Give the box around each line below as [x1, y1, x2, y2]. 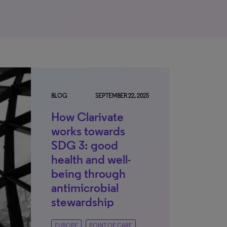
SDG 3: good [51, 138, 118, 153]
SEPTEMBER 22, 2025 [95, 92, 149, 99]
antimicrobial [51, 180, 119, 195]
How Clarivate [51, 109, 124, 124]
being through [51, 166, 126, 181]
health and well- [51, 152, 131, 167]
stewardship [51, 195, 114, 209]
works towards [51, 124, 125, 138]
